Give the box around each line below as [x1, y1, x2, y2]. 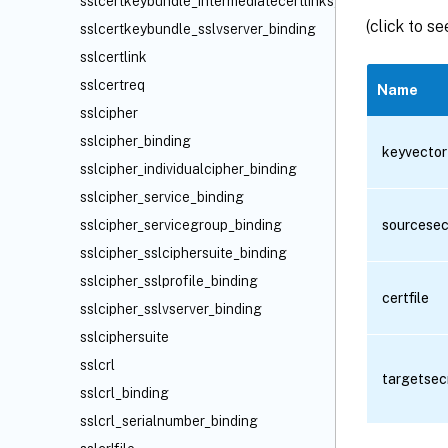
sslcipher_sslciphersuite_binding [80, 245, 287, 261]
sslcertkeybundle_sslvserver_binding [80, 21, 316, 37]
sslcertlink [80, 49, 147, 65]
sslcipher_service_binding [80, 189, 244, 205]
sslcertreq [80, 77, 145, 93]
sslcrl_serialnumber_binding [80, 413, 258, 429]
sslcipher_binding [80, 133, 191, 149]
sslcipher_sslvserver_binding [80, 301, 262, 317]
